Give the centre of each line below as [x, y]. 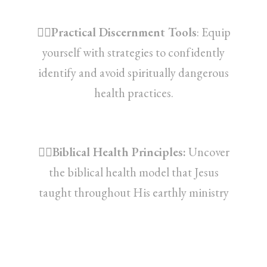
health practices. [133, 92]
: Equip [213, 32]
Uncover [207, 152]
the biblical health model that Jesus [133, 172]
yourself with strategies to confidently [133, 52]
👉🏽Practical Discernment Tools [117, 32]
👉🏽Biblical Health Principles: [112, 152]
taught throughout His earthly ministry [133, 193]
